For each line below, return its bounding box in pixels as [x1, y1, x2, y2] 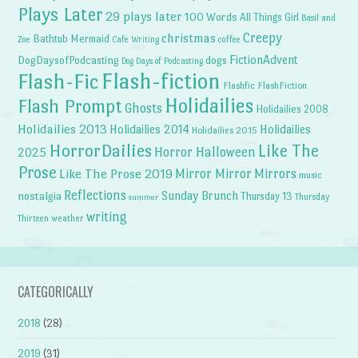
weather [51, 213, 85, 225]
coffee [218, 34, 241, 45]
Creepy [243, 30, 283, 46]
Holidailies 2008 [256, 103, 329, 116]
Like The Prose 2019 [59, 166, 173, 182]
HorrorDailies [49, 141, 153, 161]
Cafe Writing [112, 34, 160, 45]
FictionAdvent [229, 53, 299, 67]
